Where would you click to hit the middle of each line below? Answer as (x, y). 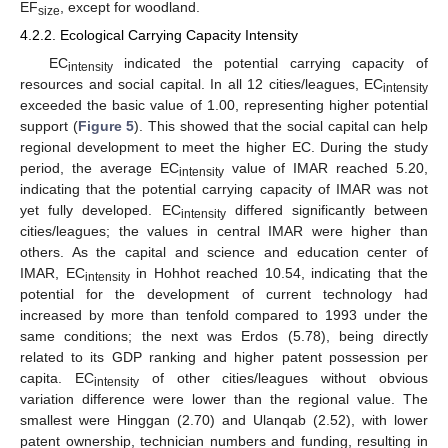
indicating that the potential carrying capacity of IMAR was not (224, 188)
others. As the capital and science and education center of (224, 251)
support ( (49, 125)
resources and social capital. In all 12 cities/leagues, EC (201, 83)
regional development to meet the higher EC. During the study (224, 146)
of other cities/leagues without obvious (283, 377)
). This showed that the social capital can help (281, 125)
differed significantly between (326, 209)
